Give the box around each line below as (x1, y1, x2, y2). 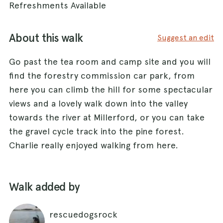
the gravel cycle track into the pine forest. (9, 125, 184, 136)
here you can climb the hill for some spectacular (9, 84, 213, 95)
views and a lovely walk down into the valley (9, 98, 188, 109)
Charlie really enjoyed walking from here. (9, 139, 178, 150)
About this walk (9, 31, 83, 45)
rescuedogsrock (49, 209, 117, 220)
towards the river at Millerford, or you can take (9, 111, 205, 122)
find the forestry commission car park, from (9, 70, 195, 81)
